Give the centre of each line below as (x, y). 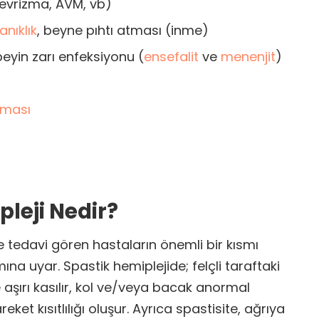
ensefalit (171, 57)
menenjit (248, 57)
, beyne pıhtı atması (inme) (123, 31)
